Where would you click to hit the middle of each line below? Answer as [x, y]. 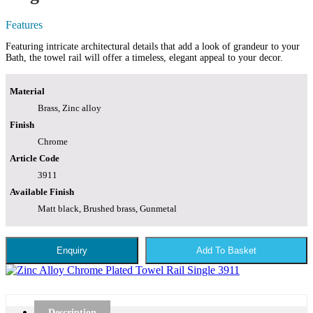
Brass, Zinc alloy [70, 108]
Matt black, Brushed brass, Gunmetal [107, 208]
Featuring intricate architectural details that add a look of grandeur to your [153, 46]
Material [27, 91]
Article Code [35, 158]
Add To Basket [226, 250]
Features [24, 24]
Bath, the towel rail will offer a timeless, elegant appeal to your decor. [144, 57]
